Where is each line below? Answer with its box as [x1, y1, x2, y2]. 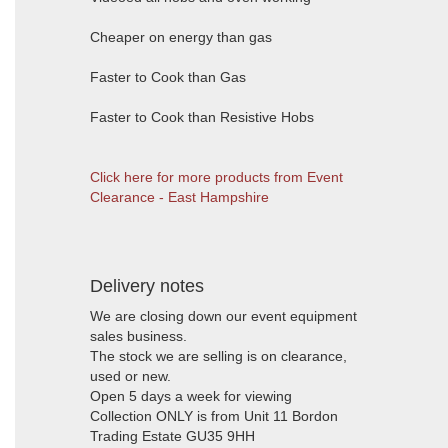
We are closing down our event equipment [90, 308, 357, 324]
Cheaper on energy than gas [90, 29, 272, 45]
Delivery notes [90, 276, 204, 296]
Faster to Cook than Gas [90, 69, 246, 85]
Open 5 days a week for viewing [90, 388, 292, 404]
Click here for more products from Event [90, 169, 343, 185]
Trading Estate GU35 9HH [90, 428, 255, 444]
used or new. [90, 368, 171, 384]
